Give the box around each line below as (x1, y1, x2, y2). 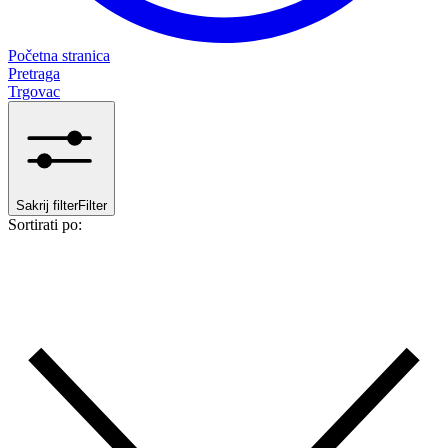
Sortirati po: (8, 216, 82, 233)
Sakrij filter (16, 198, 78, 213)
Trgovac (8, 83, 60, 100)
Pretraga (8, 65, 60, 82)
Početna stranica (8, 47, 110, 64)
